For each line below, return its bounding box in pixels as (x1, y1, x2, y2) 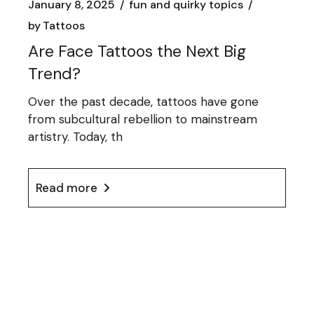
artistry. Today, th (28, 128, 123, 144)
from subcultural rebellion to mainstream (28, 111, 258, 127)
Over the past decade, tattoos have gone (28, 93, 259, 109)
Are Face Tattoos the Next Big (28, 41, 247, 62)
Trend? (28, 63, 81, 85)
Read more (36, 179, 98, 196)
